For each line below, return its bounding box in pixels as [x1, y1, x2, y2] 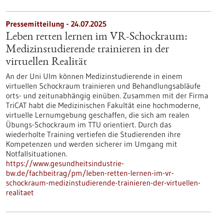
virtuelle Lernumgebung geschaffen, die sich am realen [6, 110, 189, 120]
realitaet [6, 187, 34, 197]
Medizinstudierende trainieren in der [6, 44, 169, 56]
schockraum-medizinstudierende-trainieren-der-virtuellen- [6, 178, 201, 187]
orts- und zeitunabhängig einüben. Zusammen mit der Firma [6, 91, 208, 100]
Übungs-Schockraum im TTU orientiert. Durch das [6, 120, 171, 129]
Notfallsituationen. [6, 149, 67, 158]
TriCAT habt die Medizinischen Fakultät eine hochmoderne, [6, 100, 201, 110]
